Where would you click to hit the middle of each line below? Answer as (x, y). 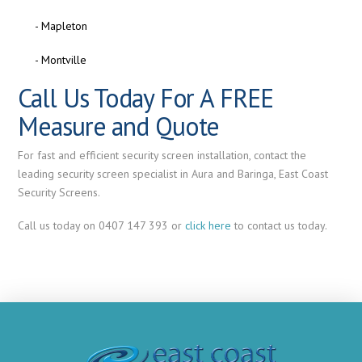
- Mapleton (61, 26)
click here (208, 225)
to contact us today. (280, 225)
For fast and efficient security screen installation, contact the (162, 155)
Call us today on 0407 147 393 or (102, 225)
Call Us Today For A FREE (145, 98)
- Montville (60, 59)
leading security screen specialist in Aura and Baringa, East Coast (173, 173)
